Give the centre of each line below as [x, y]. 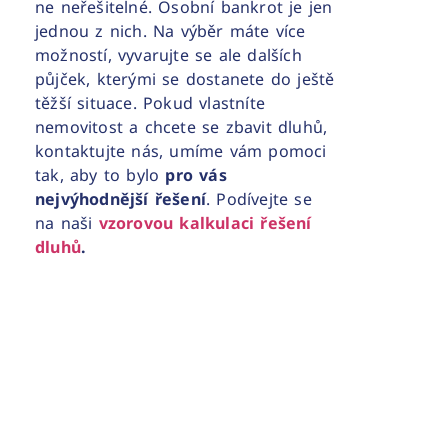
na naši [67, 223]
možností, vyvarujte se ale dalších [168, 55]
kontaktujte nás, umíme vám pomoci [181, 151]
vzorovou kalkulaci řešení [205, 223]
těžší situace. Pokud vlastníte [150, 103]
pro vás [196, 175]
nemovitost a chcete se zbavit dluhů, [181, 127]
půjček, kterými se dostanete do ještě [185, 79]
